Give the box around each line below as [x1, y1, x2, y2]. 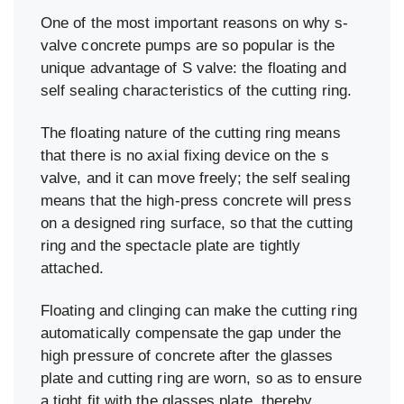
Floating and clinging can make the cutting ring [41, 302, 357, 320]
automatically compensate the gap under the [41, 325, 342, 343]
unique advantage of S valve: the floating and [41, 60, 346, 78]
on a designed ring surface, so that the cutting [41, 215, 353, 233]
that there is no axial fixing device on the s [41, 147, 329, 165]
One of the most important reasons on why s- [41, 14, 349, 32]
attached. [41, 260, 104, 278]
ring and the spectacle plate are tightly [41, 237, 301, 255]
